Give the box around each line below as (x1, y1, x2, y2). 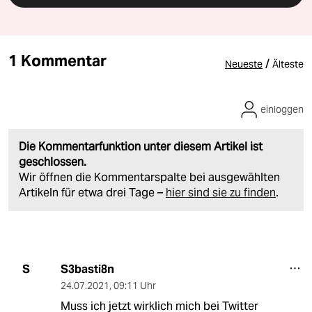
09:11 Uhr (113, 279, 156, 292)
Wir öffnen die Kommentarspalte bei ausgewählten (19, 169, 280, 185)
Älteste (272, 57, 304, 70)
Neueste (225, 57, 263, 70)
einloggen (260, 102, 304, 116)
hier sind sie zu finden (166, 185, 276, 200)
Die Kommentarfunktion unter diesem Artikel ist (19, 139, 263, 154)
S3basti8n (60, 261, 114, 276)
